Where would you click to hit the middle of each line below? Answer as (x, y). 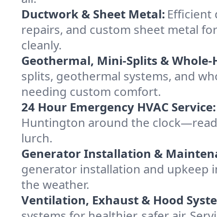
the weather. (55, 184)
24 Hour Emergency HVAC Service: (119, 107)
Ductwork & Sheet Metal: (93, 14)
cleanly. (41, 45)
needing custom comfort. (91, 91)
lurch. (37, 138)
